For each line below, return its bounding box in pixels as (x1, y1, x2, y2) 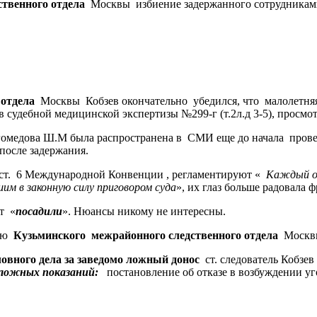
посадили (16, 204, 62, 217)
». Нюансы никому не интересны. (62, 204, 226, 217)
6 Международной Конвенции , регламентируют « (16, 168, 260, 180)
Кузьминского (13, 229, 86, 241)
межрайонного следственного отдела (91, 229, 278, 241)
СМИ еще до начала (188, 131, 284, 144)
